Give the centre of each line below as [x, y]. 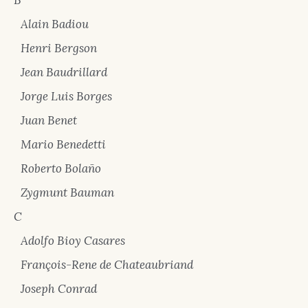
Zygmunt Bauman [67, 192]
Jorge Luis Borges [66, 96]
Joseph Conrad [59, 289]
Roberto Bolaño [61, 168]
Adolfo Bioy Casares [73, 241]
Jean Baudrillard [64, 72]
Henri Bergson [59, 48]
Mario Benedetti [63, 144]
